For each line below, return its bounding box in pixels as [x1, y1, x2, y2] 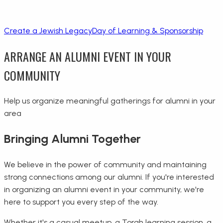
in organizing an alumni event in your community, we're [4, 184, 204, 194]
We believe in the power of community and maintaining [4, 159, 207, 169]
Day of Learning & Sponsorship [92, 26, 203, 36]
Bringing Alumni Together [4, 131, 141, 146]
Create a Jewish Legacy [4, 26, 92, 36]
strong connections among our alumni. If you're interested [4, 172, 214, 182]
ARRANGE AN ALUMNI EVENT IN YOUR [4, 47, 171, 65]
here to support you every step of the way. [4, 197, 158, 207]
